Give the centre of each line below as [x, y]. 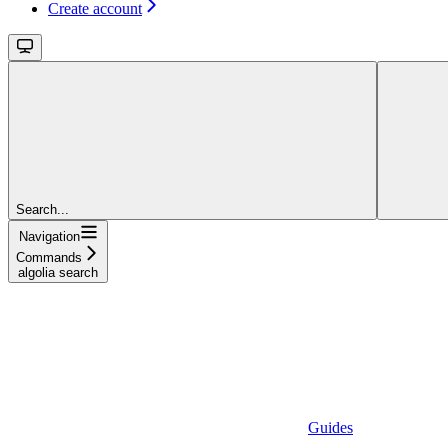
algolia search [58, 273]
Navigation [49, 237]
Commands [49, 258]
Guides [330, 428]
